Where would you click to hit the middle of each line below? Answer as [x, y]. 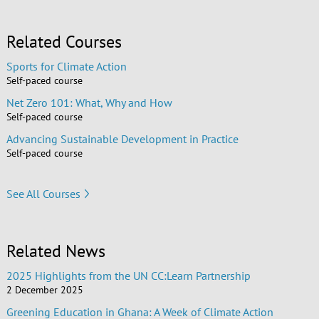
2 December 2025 [45, 290]
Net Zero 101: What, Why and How [89, 103]
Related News [56, 251]
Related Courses [64, 42]
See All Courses [43, 193]
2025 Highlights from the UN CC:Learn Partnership [128, 276]
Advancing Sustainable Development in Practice [122, 139]
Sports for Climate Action [66, 67]
